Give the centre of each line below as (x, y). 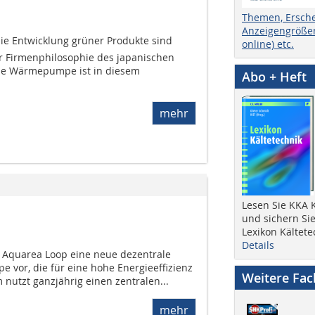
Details (258, 245)
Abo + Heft (274, 76)
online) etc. (268, 44)
